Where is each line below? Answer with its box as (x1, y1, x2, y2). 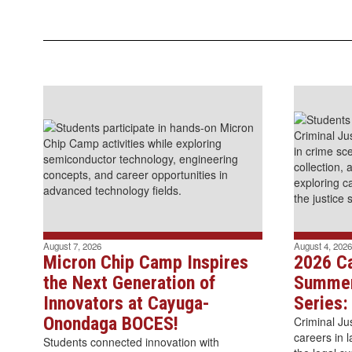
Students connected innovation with (43, 333, 219, 350)
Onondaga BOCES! (43, 312, 178, 335)
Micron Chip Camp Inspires (43, 251, 248, 273)
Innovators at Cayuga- (43, 291, 210, 314)
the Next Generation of (43, 271, 215, 294)
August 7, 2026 (43, 239, 101, 252)
